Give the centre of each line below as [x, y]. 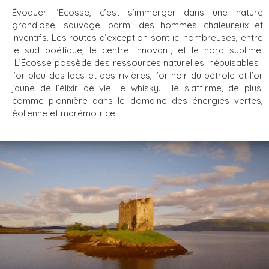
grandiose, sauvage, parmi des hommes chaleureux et [138, 25]
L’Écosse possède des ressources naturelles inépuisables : [138, 62]
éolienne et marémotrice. [65, 113]
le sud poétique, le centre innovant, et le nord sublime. [138, 50]
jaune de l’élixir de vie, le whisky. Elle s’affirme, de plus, [138, 88]
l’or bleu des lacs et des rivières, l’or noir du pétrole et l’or [138, 75]
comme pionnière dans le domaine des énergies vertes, [138, 100]
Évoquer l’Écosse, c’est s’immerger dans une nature [138, 12]
